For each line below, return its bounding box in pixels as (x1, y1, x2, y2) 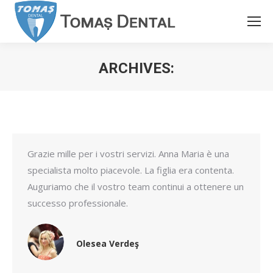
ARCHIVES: (99, 60, 174, 77)
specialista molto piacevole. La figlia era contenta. (27, 164, 234, 176)
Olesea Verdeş (76, 238, 139, 249)
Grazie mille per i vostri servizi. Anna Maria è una (27, 147, 229, 160)
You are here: (136, 80, 193, 93)
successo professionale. (27, 197, 128, 209)
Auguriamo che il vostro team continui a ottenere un (27, 180, 244, 193)
